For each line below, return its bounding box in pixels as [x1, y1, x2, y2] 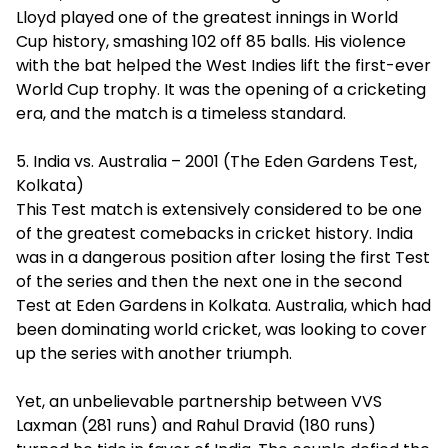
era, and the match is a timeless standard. [16, 102, 346, 125]
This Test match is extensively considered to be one [16, 198, 422, 221]
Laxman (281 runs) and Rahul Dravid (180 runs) [16, 414, 376, 437]
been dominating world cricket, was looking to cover [16, 318, 427, 341]
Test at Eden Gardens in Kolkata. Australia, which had [16, 294, 431, 317]
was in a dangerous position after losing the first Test [16, 246, 430, 269]
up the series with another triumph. [16, 342, 292, 365]
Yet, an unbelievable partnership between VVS [16, 390, 382, 413]
